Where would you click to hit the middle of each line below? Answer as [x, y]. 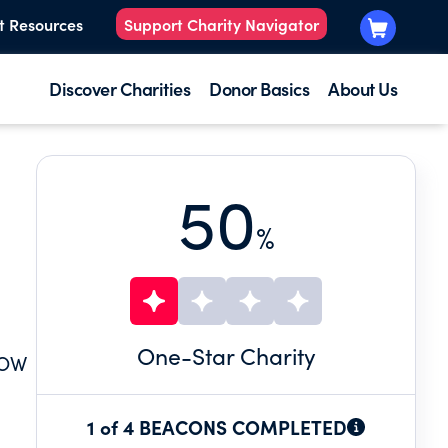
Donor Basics [259, 88]
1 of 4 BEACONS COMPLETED [217, 426]
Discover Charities [119, 88]
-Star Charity [248, 355]
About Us [362, 88]
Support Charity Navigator [221, 24]
